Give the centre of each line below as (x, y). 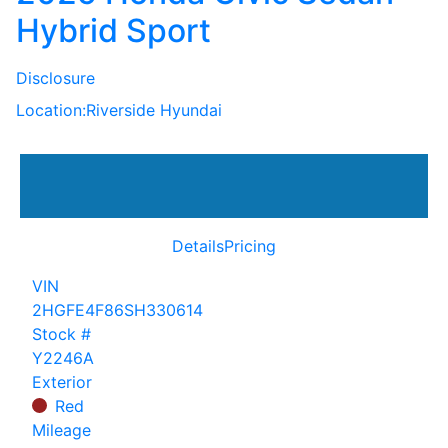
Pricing (250, 245)
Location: (51, 109)
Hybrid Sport (113, 30)
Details (198, 245)
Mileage (61, 429)
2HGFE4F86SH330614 (117, 309)
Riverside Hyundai (154, 109)
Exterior (62, 381)
